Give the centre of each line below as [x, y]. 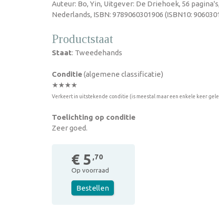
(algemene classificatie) [123, 74]
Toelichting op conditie [94, 117]
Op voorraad [90, 170]
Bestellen [93, 188]
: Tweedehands [97, 53]
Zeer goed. [70, 128]
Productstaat [82, 39]
